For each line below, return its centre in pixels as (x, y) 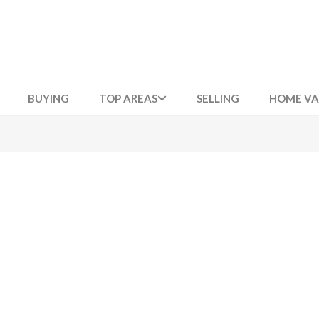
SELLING (218, 98)
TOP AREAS (129, 98)
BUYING (49, 98)
